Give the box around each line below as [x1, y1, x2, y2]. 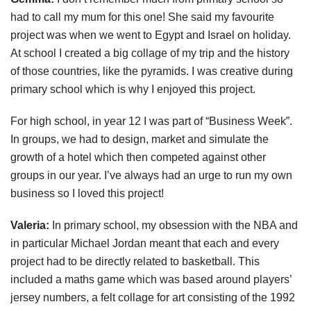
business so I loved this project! [10, 187, 164, 199]
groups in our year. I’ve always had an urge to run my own [10, 169, 292, 181]
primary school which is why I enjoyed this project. [10, 83, 255, 95]
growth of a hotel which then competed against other [10, 151, 266, 163]
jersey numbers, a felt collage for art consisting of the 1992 [10, 291, 295, 303]
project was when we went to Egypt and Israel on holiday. [10, 28, 291, 41]
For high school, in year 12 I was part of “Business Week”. [10, 115, 292, 127]
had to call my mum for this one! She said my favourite [10, 10, 274, 23]
